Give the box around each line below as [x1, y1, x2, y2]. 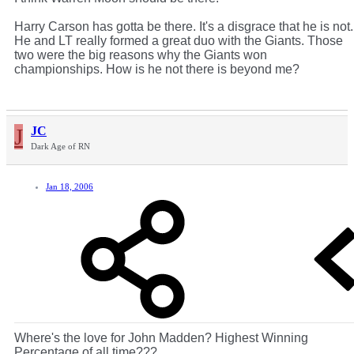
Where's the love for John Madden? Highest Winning [14, 331, 308, 345]
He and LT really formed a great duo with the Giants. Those [14, 34, 343, 48]
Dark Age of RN [31, 141, 90, 152]
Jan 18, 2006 [46, 182, 93, 192]
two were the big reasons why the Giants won [14, 48, 267, 62]
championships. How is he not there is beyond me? [14, 62, 299, 77]
